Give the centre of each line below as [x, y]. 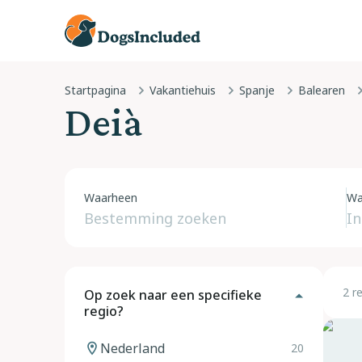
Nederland [133, 348]
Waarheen [111, 198]
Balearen [322, 90]
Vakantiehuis [183, 90]
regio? [104, 311]
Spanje [257, 90]
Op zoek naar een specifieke [173, 295]
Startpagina [95, 90]
